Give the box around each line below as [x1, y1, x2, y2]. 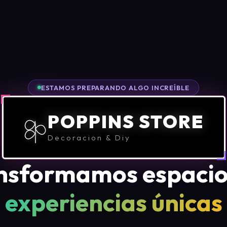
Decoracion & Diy [48, 132, 131, 142]
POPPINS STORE [48, 110, 204, 133]
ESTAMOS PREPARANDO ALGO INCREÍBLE [41, 83, 190, 92]
